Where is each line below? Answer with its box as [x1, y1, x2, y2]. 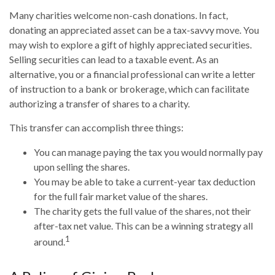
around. [34, 236, 65, 248]
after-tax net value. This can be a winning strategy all [34, 220, 253, 232]
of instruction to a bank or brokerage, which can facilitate [9, 83, 249, 95]
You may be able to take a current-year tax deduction [34, 176, 255, 188]
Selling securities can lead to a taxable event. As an [9, 53, 219, 66]
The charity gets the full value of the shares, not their [34, 205, 251, 217]
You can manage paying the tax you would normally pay [34, 146, 263, 158]
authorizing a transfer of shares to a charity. [9, 98, 190, 110]
